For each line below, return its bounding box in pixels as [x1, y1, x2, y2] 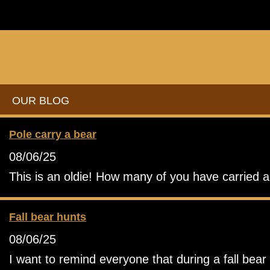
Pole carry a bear [9, 128, 96, 140]
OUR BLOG [12, 95, 69, 107]
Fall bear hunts [9, 211, 86, 223]
